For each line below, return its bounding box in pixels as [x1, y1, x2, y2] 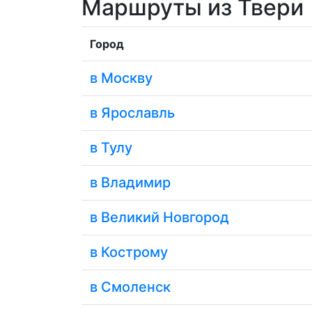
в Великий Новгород [90, 209, 229, 226]
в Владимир [90, 174, 171, 192]
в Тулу [90, 139, 132, 157]
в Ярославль [90, 104, 175, 122]
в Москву [90, 70, 153, 87]
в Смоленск [90, 279, 171, 296]
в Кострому [90, 244, 168, 261]
